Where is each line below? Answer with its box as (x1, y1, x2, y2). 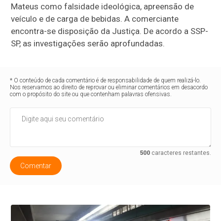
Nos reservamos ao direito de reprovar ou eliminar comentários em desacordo (10, 84, 208, 91)
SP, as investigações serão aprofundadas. (11, 38, 165, 49)
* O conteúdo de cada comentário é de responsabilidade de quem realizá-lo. (10, 77, 201, 84)
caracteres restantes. (149, 149, 211, 157)
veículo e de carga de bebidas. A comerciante (11, 14, 179, 24)
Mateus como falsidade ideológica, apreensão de (11, 1, 194, 12)
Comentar (20, 162, 52, 170)
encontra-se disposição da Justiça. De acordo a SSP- (11, 26, 209, 37)
